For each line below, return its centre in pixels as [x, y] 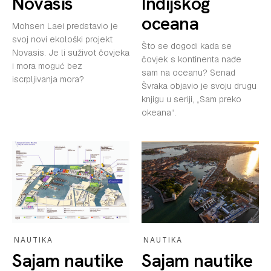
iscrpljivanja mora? [48, 80]
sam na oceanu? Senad [188, 73]
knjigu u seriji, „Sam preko [191, 100]
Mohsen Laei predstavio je [65, 26]
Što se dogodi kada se [187, 46]
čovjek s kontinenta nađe [191, 60]
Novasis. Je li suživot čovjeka [71, 53]
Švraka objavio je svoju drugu [199, 86]
